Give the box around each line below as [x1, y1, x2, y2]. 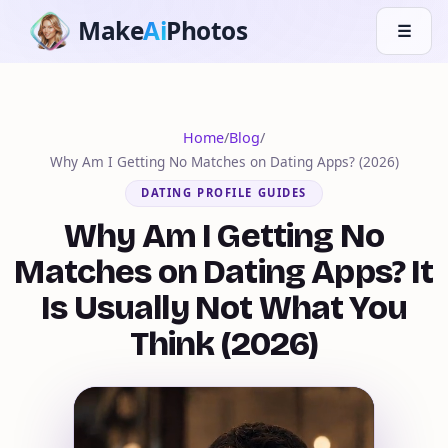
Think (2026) [129, 324, 319, 365]
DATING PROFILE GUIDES [141, 185, 307, 201]
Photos [166, 14, 248, 47]
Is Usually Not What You [41, 288, 407, 329]
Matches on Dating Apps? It [14, 252, 434, 293]
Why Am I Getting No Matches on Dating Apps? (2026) [49, 152, 399, 172]
